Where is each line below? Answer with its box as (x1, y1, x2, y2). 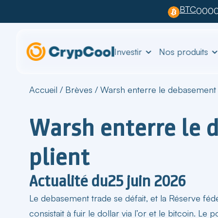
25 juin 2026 (108, 170, 186, 191)
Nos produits (159, 46, 208, 57)
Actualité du (29, 170, 108, 191)
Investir (114, 46, 142, 57)
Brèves (65, 84, 92, 95)
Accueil (29, 84, 57, 95)
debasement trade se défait (41, 192, 146, 203)
